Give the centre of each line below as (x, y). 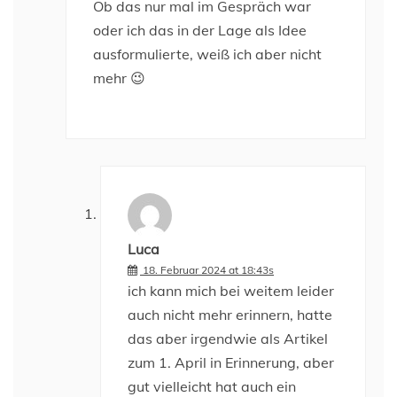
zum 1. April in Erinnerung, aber (231, 362)
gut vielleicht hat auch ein (212, 386)
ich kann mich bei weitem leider (231, 291)
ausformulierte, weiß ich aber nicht (207, 54)
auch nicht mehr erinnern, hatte (230, 315)
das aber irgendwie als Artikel (228, 339)
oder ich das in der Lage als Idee (200, 30)
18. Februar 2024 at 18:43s (208, 270)
